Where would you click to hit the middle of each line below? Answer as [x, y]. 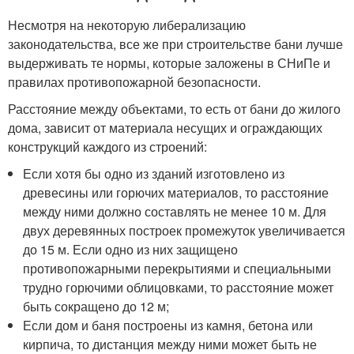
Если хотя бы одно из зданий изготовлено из [154, 173]
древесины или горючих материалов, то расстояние [176, 192]
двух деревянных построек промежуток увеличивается [185, 230]
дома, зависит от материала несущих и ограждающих [165, 127]
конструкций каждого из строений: [107, 146]
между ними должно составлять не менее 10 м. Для [175, 211]
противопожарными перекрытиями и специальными [177, 268]
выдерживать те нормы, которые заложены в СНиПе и [169, 62]
